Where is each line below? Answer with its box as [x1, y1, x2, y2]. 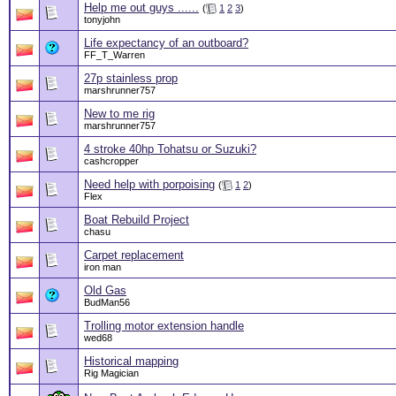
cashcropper [84, 156, 139, 167]
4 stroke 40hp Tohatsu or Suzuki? [84, 142, 256, 156]
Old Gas [84, 284, 126, 298]
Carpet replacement [84, 248, 184, 263]
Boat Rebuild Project [84, 213, 189, 227]
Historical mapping [84, 354, 179, 369]
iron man [84, 262, 121, 273]
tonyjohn [84, 14, 120, 26]
